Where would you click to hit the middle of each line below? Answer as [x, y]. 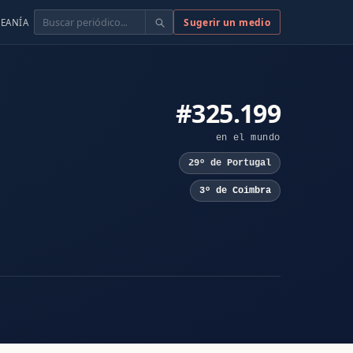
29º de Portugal [229, 163]
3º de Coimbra [235, 190]
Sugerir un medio [227, 22]
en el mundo [248, 137]
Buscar [52, 18]
